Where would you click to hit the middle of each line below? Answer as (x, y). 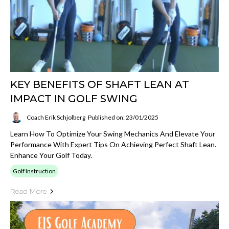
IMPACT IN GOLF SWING (74, 99)
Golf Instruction (34, 171)
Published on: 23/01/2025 (123, 117)
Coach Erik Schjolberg (56, 117)
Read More (28, 191)
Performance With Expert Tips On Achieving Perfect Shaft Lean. (113, 145)
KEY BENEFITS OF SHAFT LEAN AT (100, 85)
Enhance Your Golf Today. (51, 155)
